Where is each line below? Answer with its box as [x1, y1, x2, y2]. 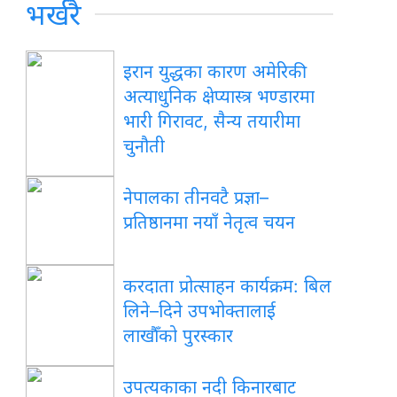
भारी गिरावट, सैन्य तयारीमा [123, 110, 301, 132]
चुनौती [123, 135, 166, 157]
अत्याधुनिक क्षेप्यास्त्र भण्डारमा [123, 85, 315, 107]
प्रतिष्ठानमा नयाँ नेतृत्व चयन [123, 211, 296, 233]
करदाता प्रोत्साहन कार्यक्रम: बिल [123, 275, 332, 297]
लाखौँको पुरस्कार [123, 324, 234, 346]
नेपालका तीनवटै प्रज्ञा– [123, 186, 269, 208]
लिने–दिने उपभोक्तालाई [123, 300, 276, 322]
